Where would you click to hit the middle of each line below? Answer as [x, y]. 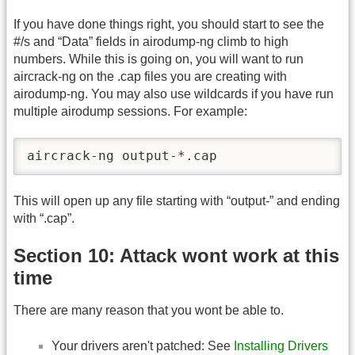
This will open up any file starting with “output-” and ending [177, 201]
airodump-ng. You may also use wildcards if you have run [174, 94]
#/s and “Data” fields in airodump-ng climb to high [151, 41]
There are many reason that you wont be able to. [149, 311]
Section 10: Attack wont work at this [176, 256]
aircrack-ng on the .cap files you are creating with [150, 76]
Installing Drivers [281, 345]
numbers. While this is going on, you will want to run [158, 59]
